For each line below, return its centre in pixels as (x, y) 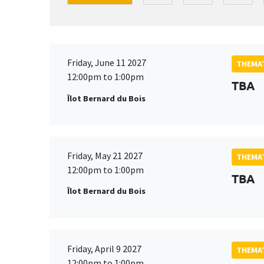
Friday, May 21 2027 (105, 155)
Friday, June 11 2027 (107, 63)
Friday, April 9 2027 (104, 248)
